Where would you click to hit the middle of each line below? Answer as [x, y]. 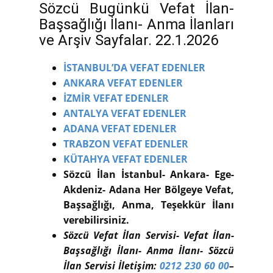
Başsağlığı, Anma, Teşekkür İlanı [149, 204]
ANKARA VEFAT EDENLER [123, 83]
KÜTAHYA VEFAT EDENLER [127, 159]
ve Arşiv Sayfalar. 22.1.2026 [129, 40]
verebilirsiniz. [96, 220]
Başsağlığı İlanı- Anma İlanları [136, 24]
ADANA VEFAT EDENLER [120, 128]
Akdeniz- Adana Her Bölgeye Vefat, [149, 189]
